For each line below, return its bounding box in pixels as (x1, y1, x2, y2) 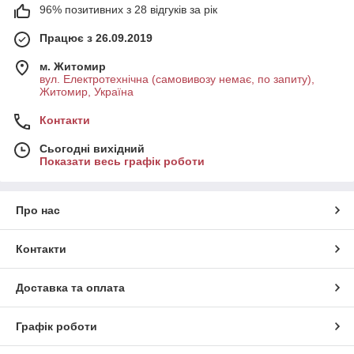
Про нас (16, 204, 60, 217)
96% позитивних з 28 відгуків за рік (40, 3, 217, 16)
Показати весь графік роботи (40, 155, 205, 168)
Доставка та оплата (16, 281, 125, 294)
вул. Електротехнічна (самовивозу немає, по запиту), (40, 73, 314, 85)
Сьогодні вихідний (40, 142, 145, 155)
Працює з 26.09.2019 (40, 32, 153, 44)
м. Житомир (40, 60, 106, 73)
